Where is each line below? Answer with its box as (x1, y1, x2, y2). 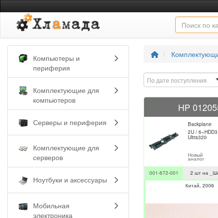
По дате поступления (147, 75, 207, 84)
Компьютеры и (33, 53, 80, 63)
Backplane (188, 120, 212, 127)
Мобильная (33, 200, 70, 211)
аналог (188, 155, 204, 162)
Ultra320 (188, 133, 207, 141)
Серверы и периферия (33, 117, 107, 127)
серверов (33, 152, 63, 163)
